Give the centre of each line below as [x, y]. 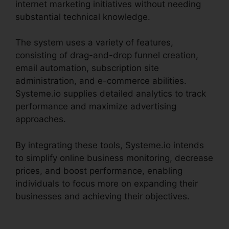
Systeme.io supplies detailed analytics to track [111, 94]
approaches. [41, 119]
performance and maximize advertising [96, 106]
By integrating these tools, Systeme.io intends [110, 145]
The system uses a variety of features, [94, 42]
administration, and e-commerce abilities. [101, 81]
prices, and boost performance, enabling [99, 170]
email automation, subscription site [87, 68]
